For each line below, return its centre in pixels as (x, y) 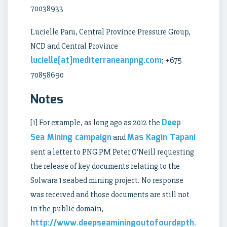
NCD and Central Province (74, 46)
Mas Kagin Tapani (161, 138)
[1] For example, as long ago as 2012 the (96, 123)
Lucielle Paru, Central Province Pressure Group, (110, 32)
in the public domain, (67, 209)
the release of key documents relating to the (105, 166)
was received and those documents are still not (110, 195)
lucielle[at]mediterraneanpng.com (96, 61)
